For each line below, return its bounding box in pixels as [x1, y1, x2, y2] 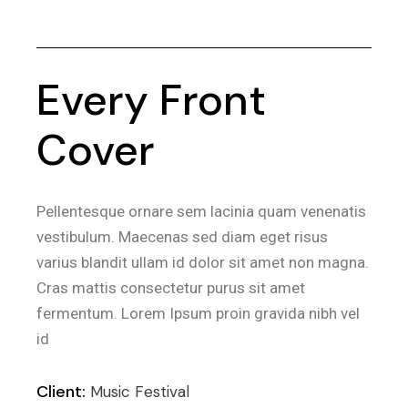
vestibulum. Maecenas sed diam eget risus [36, 227, 329, 246]
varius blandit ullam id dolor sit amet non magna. [36, 252, 370, 271]
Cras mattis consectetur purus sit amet [36, 278, 306, 297]
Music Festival [90, 381, 190, 402]
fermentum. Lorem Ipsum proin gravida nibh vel [36, 303, 361, 322]
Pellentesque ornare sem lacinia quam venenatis [36, 201, 367, 220]
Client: [36, 380, 87, 403]
